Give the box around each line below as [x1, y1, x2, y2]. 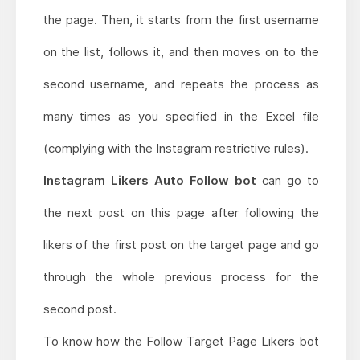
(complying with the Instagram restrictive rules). [43, 141, 309, 157]
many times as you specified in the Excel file [43, 108, 319, 125]
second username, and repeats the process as [43, 76, 319, 92]
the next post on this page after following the [43, 205, 319, 221]
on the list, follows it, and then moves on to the [43, 44, 319, 60]
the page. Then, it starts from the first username [43, 12, 319, 28]
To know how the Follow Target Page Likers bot [43, 333, 319, 350]
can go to [256, 173, 319, 189]
